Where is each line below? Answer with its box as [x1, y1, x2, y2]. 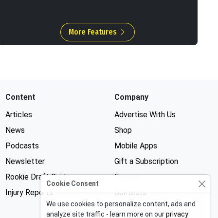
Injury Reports [5, 188, 54, 197]
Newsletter [5, 157, 45, 166]
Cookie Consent [46, 180, 99, 187]
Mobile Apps [114, 141, 157, 150]
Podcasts [5, 141, 39, 150]
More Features [68, 27, 119, 36]
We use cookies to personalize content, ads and [46, 200, 196, 208]
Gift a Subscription [114, 157, 178, 166]
